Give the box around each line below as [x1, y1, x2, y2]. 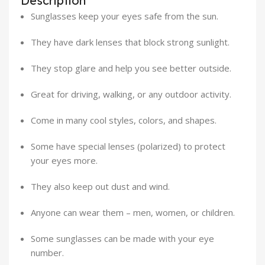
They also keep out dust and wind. [31, 180, 170, 193]
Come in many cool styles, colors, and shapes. [31, 114, 216, 127]
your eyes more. [31, 154, 98, 167]
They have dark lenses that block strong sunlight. [31, 36, 230, 49]
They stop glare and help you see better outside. [31, 62, 231, 75]
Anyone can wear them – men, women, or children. [31, 206, 235, 219]
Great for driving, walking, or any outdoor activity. [31, 88, 231, 101]
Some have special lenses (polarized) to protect [31, 140, 225, 153]
